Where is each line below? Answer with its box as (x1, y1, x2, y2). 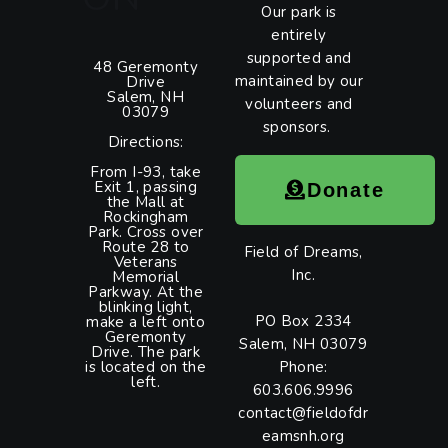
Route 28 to (102, 237, 190, 258)
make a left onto (86, 312, 206, 333)
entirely (271, 25, 327, 46)
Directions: (107, 132, 184, 153)
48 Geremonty (93, 57, 198, 78)
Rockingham (102, 207, 189, 228)
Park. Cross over (87, 222, 204, 243)
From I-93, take (90, 162, 202, 183)
